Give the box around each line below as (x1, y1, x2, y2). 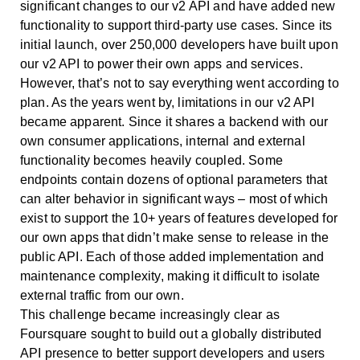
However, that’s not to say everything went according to (20, 76, 339, 90)
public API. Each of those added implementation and (20, 249, 325, 264)
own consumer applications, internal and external (20, 133, 305, 148)
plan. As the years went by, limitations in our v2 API (20, 95, 315, 109)
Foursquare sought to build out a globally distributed (20, 326, 322, 341)
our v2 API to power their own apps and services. (20, 56, 303, 71)
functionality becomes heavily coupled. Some (20, 153, 283, 167)
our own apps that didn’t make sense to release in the (20, 230, 329, 244)
